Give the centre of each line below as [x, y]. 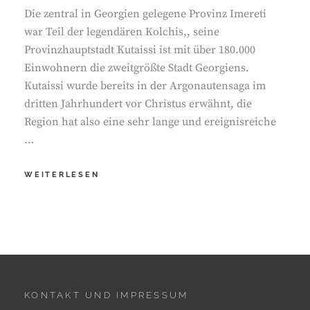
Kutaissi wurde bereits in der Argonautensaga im [145, 86]
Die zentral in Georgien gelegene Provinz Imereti [145, 14]
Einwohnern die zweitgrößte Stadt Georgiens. [137, 68]
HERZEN [119, 216]
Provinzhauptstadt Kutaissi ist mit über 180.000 [140, 50]
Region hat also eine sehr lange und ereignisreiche [150, 122]
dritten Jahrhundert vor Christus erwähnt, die [138, 104]
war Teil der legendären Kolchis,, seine [122, 32]
